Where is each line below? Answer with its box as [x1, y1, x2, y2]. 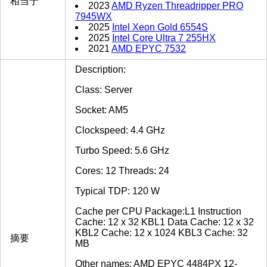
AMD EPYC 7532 [111, 44, 186, 54]
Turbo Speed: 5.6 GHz [75, 145, 169, 156]
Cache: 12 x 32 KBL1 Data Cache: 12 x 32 [75, 217, 254, 228]
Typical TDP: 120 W [75, 186, 160, 197]
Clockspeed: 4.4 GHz [75, 125, 165, 136]
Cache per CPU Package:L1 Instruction [75, 206, 241, 217]
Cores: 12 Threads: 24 [75, 166, 169, 176]
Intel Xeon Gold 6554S [112, 22, 208, 33]
